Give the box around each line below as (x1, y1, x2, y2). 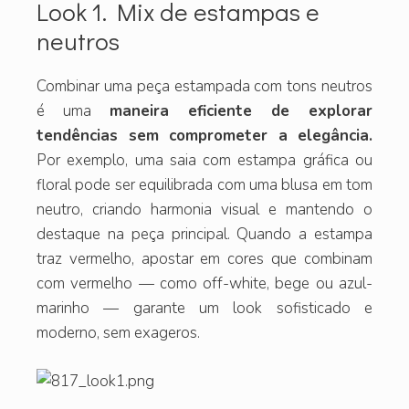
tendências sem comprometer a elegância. (37, 125, 372, 147)
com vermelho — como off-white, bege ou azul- (37, 273, 372, 295)
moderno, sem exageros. (37, 322, 200, 344)
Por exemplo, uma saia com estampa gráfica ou (37, 150, 372, 172)
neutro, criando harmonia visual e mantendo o (37, 199, 372, 221)
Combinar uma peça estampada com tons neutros (37, 76, 372, 98)
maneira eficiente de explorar (110, 100, 372, 122)
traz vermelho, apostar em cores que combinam (37, 248, 372, 270)
